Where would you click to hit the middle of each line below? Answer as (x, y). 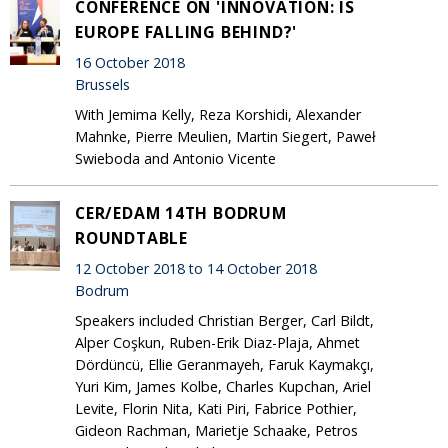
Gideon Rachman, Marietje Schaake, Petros (216, 430)
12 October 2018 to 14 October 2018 (196, 269)
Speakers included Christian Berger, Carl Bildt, (224, 320)
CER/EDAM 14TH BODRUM (181, 212)
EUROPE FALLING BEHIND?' (186, 31)
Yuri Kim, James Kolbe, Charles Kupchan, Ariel (223, 386)
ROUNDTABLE (131, 237)
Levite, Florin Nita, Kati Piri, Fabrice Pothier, (216, 408)
